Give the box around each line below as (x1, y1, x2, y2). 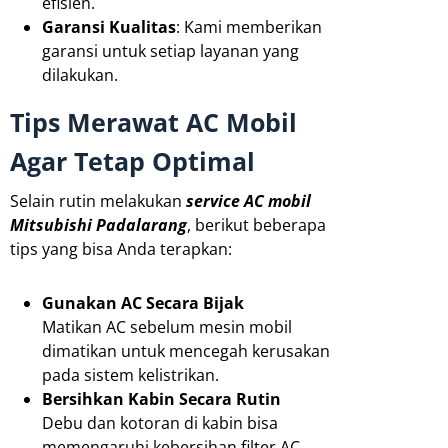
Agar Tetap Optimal (10, 143, 255, 178)
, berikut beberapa (187, 213, 326, 236)
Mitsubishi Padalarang (10, 213, 187, 236)
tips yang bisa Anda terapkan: (10, 237, 232, 260)
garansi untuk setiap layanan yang (42, 39, 299, 62)
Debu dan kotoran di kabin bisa (42, 411, 278, 434)
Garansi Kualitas (42, 15, 176, 38)
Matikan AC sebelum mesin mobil (42, 315, 292, 338)
